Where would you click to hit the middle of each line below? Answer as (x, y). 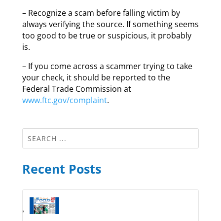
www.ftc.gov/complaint (64, 100)
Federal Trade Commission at (76, 89)
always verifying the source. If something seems (110, 24)
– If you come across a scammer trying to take (107, 66)
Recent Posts (61, 168)
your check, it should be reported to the (96, 77)
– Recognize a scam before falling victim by (101, 13)
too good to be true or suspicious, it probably (107, 35)
